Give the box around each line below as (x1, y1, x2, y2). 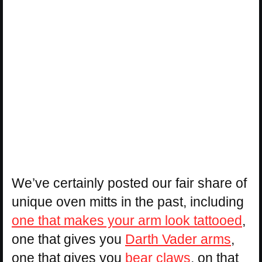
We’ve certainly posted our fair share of (12, 175, 247, 191)
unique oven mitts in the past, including (12, 194, 244, 210)
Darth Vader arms (125, 232, 231, 247)
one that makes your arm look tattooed (12, 213, 242, 229)
